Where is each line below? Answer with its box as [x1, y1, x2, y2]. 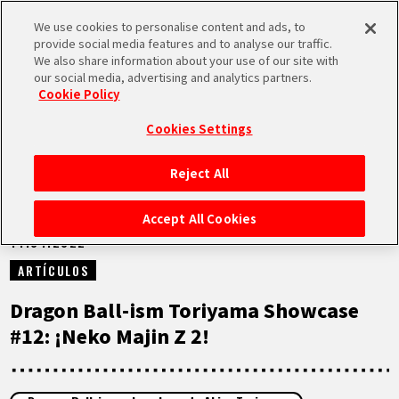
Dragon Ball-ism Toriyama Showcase [10, 296, 360, 323]
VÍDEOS [58, 341, 121, 374]
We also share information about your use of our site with [34, 52, 339, 69]
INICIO [58, 183, 112, 216]
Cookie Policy [38, 85, 120, 102]
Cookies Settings [146, 120, 253, 137]
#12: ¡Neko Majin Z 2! [10, 322, 210, 349]
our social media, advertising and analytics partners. [34, 69, 313, 85]
